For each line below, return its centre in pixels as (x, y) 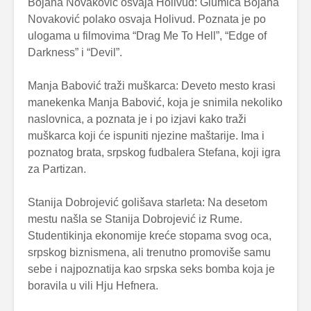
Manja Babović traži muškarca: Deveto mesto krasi (152, 85)
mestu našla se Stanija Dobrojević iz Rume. (135, 219)
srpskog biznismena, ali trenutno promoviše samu (149, 252)
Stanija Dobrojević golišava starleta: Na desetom (148, 202)
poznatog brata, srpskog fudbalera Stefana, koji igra (154, 152)
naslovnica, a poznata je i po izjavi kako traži (137, 119)
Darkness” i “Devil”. (75, 52)
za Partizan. (57, 169)
